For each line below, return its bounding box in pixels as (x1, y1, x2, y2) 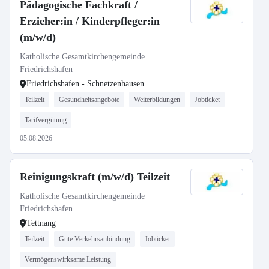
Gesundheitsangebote (59, 95, 119, 104)
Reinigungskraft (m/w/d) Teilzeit (20, 171, 170, 183)
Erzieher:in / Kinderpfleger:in (20, 15, 160, 27)
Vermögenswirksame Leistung (25, 255, 111, 264)
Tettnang (26, 219, 56, 228)
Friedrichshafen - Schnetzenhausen (26, 79, 144, 88)
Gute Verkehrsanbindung (59, 235, 130, 243)
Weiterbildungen (134, 95, 180, 104)
